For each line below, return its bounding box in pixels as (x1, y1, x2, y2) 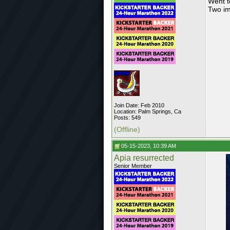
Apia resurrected (114, 154, 174, 162)
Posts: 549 (114, 114, 141, 121)
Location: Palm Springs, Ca (114, 108, 181, 114)
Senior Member (114, 163, 152, 169)
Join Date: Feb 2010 (114, 102, 164, 108)
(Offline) (114, 125, 140, 133)
